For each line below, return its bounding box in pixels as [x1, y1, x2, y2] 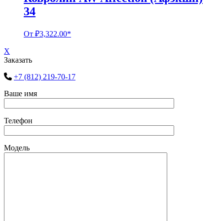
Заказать [4, 55, 32, 64]
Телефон [4, 116, 33, 125]
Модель [4, 143, 30, 152]
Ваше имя [4, 89, 37, 98]
